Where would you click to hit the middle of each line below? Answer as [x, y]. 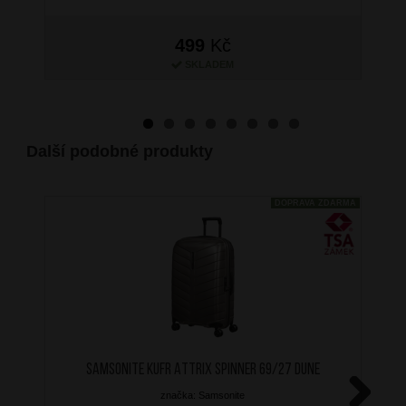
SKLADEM [210, 64]
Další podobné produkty [119, 151]
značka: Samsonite [203, 395]
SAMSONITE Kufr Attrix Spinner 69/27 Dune [203, 370]
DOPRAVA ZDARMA [315, 203]
